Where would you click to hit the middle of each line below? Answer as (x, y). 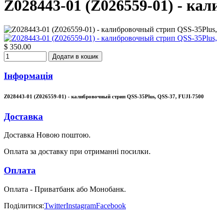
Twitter (55, 205)
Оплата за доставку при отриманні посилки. (77, 152)
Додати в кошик (75, 56)
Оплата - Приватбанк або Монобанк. (65, 189)
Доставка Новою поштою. (47, 135)
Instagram (81, 205)
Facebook (111, 205)
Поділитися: (24, 205)
